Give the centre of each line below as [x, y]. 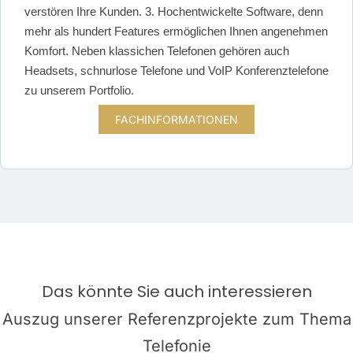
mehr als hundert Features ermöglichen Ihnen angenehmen [176, 32]
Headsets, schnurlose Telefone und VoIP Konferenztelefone [176, 71]
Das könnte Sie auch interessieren [176, 292]
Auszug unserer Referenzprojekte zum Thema [176, 319]
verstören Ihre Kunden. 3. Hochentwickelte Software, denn [174, 12]
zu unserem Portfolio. [81, 91]
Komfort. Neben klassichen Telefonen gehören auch [157, 51]
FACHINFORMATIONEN [176, 119]
